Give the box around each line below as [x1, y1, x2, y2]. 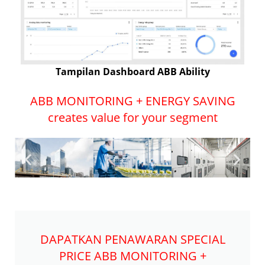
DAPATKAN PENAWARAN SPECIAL [40, 231, 225, 247]
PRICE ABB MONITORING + [59, 247, 206, 264]
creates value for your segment [47, 109, 218, 126]
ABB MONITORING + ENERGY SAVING [30, 93, 235, 109]
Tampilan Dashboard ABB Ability [55, 64, 210, 78]
